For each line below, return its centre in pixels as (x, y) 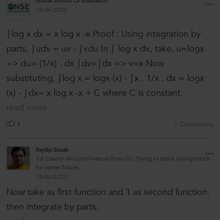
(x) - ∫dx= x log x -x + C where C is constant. (95, 93)
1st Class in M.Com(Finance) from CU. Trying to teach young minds (123, 159)
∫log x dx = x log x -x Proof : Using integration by (104, 34)
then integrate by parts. (53, 207)
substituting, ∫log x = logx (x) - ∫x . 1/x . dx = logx (105, 79)
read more (27, 108)
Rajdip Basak (52, 150)
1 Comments (194, 125)
